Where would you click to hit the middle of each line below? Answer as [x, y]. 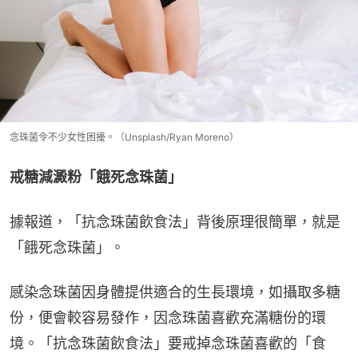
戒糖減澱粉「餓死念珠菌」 [96, 177]
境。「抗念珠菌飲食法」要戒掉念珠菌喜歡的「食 [168, 343]
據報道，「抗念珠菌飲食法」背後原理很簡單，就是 [175, 221]
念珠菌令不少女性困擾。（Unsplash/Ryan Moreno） [124, 137]
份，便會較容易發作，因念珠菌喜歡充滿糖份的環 [168, 317]
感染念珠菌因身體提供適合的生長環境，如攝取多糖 [175, 292]
